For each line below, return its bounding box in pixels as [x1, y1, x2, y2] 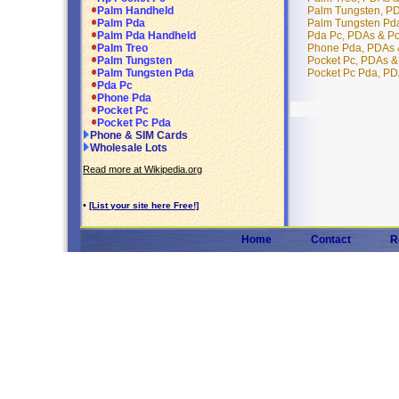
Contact [310, 233, 351, 246]
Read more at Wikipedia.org [83, 163, 202, 175]
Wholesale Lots [90, 142, 167, 155]
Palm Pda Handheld [97, 29, 196, 43]
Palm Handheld [97, 4, 174, 18]
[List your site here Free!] [89, 200, 199, 211]
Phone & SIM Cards [90, 129, 188, 142]
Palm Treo [97, 42, 148, 55]
